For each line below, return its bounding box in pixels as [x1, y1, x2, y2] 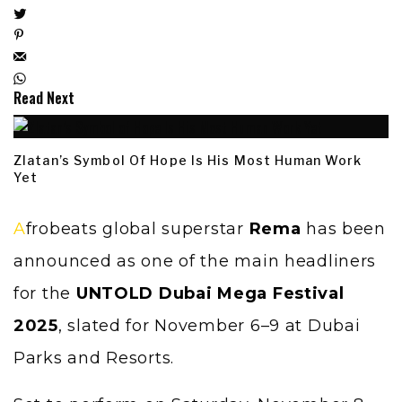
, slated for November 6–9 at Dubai [57, 316, 361, 336]
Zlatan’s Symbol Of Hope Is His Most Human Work [13, 153, 363, 169]
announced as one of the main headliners [13, 251, 377, 272]
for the [13, 284, 76, 304]
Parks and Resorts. [13, 348, 174, 369]
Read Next [13, 86, 74, 109]
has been [301, 219, 386, 240]
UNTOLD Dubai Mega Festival [75, 284, 345, 304]
